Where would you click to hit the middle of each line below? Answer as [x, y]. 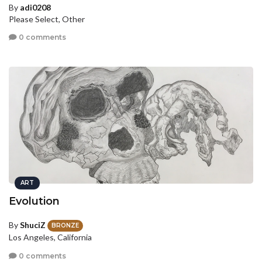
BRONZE [65, 226]
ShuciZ [33, 225]
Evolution [34, 201]
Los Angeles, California [50, 237]
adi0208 [35, 7]
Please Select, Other [47, 19]
